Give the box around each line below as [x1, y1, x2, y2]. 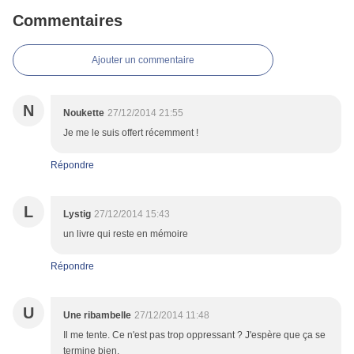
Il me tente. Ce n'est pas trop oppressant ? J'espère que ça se [63, 330, 326, 341]
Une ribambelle [63, 310, 131, 322]
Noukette [63, 107, 104, 119]
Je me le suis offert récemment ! [63, 127, 198, 139]
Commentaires [13, 12, 122, 30]
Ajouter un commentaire [92, 55, 194, 66]
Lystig [63, 209, 91, 220]
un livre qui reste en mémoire [63, 228, 188, 240]
